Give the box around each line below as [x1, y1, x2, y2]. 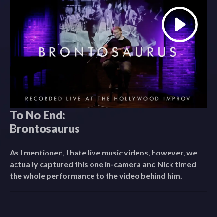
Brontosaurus [10, 121, 80, 135]
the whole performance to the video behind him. [10, 170, 182, 180]
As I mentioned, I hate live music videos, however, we [10, 147, 197, 157]
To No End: [10, 108, 65, 122]
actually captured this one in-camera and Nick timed [10, 159, 196, 169]
